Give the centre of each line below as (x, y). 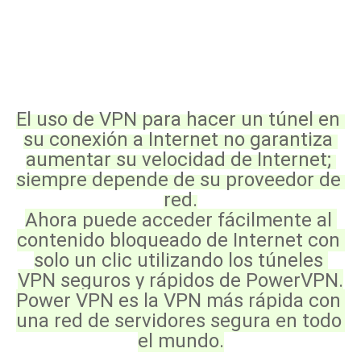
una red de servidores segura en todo (179, 321)
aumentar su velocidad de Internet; (178, 160)
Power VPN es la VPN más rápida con (178, 301)
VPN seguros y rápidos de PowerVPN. (180, 280)
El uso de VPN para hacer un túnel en (178, 119)
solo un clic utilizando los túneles (178, 260)
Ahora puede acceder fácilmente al (178, 220)
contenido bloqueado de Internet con (178, 240)
